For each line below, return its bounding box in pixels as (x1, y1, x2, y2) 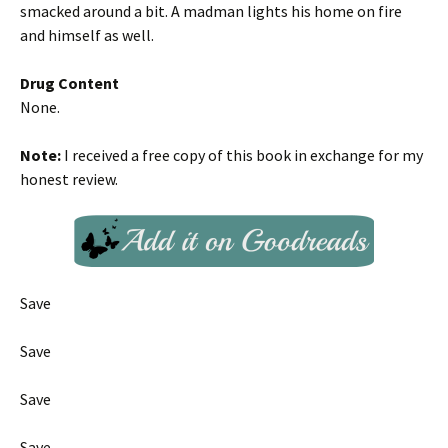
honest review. (20, 169, 118, 189)
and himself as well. (20, 25, 154, 45)
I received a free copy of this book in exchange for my (61, 145, 423, 165)
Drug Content (20, 73, 119, 93)
